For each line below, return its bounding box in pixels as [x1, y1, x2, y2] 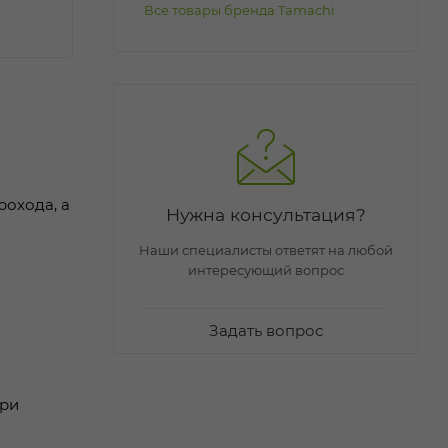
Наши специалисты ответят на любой [138, 241, 393, 258]
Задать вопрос [208, 320, 323, 340]
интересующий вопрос [187, 261, 344, 278]
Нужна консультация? [165, 203, 366, 225]
